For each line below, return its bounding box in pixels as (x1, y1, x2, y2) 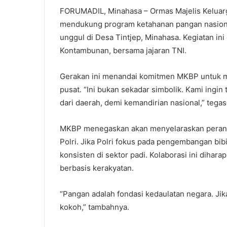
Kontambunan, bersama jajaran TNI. (60, 46, 186, 56)
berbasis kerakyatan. (60, 163, 134, 173)
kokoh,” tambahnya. (60, 202, 129, 212)
